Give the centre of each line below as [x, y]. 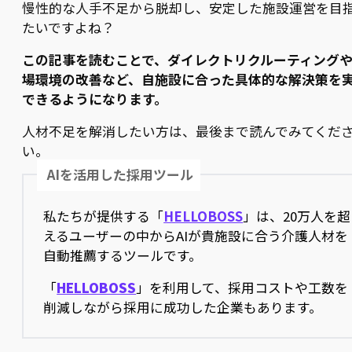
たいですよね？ [68, 27]
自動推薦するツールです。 [123, 255]
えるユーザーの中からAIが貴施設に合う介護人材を [196, 235]
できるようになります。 [95, 99]
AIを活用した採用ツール [121, 175]
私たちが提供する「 [104, 216]
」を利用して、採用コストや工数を [242, 287]
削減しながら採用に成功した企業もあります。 [183, 307]
